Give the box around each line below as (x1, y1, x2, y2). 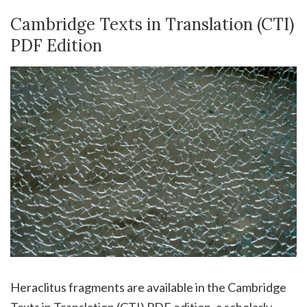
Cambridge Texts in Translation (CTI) (10, 13, 294, 35)
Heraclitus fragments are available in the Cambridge (10, 280, 286, 295)
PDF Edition (10, 34, 102, 56)
